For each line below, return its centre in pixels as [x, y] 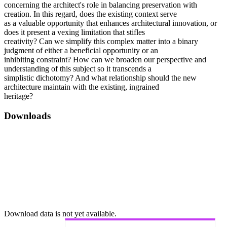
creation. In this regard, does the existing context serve [90, 14]
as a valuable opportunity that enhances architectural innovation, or [110, 23]
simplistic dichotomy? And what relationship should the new [100, 78]
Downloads [27, 116]
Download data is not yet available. [60, 213]
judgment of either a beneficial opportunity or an [81, 51]
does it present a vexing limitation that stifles [74, 32]
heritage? [18, 96]
